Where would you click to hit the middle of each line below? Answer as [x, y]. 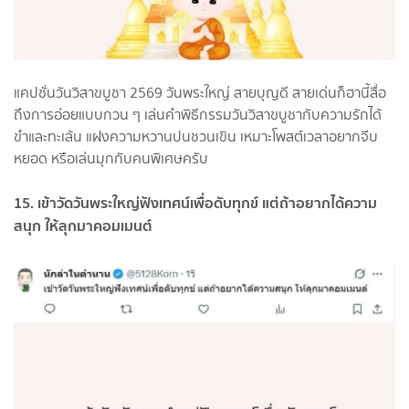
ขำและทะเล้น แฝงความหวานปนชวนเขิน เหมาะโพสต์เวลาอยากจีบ [196, 136]
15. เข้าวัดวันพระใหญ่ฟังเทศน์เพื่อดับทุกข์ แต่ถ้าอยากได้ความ [195, 202]
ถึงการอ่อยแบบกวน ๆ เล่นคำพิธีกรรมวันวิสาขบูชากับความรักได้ [198, 114]
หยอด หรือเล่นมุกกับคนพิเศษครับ [111, 158]
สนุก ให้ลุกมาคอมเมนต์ [83, 225]
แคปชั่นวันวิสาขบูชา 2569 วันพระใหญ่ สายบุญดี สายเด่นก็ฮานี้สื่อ [200, 92]
